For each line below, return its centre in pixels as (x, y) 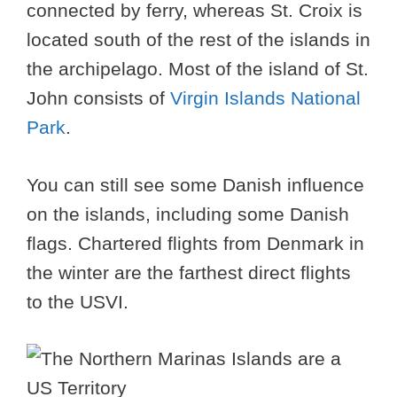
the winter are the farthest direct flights (189, 272)
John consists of (98, 98)
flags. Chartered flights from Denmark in (195, 243)
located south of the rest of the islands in (198, 40)
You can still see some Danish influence (195, 184)
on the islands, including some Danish (188, 214)
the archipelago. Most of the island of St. (198, 69)
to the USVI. (78, 301)
